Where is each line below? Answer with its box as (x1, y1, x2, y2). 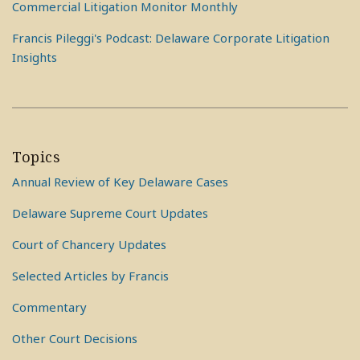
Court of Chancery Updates (12, 236, 166, 252)
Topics (12, 147, 60, 166)
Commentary (12, 299, 87, 315)
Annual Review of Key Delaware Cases (12, 174, 228, 190)
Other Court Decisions (12, 330, 137, 346)
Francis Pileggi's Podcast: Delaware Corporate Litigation (12, 30, 329, 46)
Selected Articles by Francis (12, 268, 169, 284)
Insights (12, 49, 57, 65)
